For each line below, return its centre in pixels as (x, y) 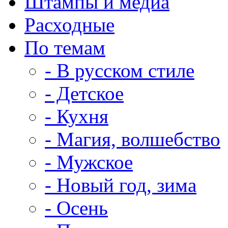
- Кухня (77, 116)
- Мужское (89, 162)
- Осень (76, 208)
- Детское (84, 93)
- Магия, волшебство (133, 139)
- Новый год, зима (121, 185)
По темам (65, 48)
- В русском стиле (120, 70)
